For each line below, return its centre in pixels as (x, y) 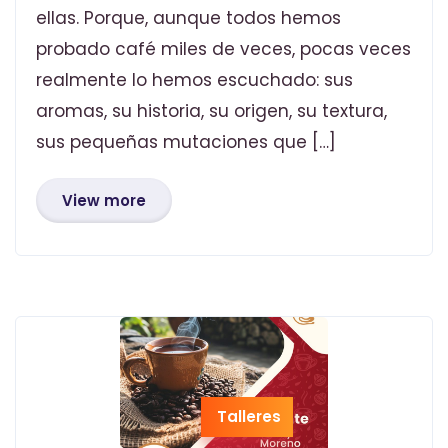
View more (104, 201)
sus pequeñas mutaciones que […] (186, 142)
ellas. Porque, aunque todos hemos (188, 18)
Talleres (249, 416)
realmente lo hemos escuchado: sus (194, 80)
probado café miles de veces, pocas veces (223, 49)
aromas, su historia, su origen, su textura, (211, 111)
